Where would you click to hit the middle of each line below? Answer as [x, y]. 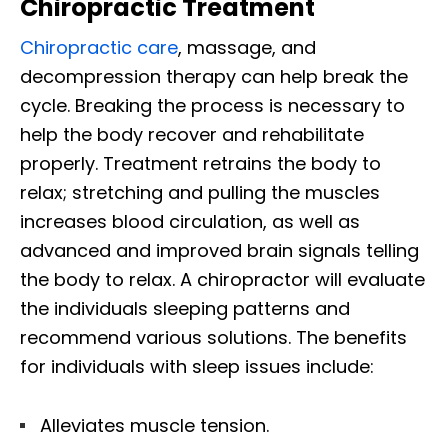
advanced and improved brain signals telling [219, 251]
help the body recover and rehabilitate [192, 135]
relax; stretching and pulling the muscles [200, 193]
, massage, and [247, 48]
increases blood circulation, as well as [190, 222]
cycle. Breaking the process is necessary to [212, 106]
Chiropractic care [99, 48]
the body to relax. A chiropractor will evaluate [222, 280]
